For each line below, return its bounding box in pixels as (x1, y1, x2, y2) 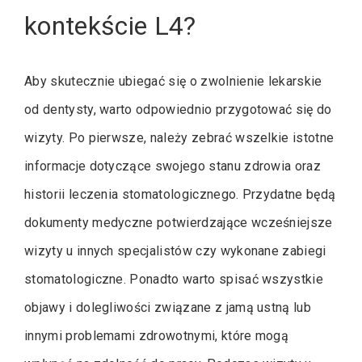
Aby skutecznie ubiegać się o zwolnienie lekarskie (24, 74, 322, 90)
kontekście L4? (24, 10, 196, 41)
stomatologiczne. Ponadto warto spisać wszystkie (24, 271, 324, 288)
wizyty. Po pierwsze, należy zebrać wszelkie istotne (24, 130, 335, 146)
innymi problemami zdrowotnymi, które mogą (24, 328, 289, 344)
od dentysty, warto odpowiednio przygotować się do (24, 102, 332, 118)
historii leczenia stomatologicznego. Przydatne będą (24, 187, 336, 203)
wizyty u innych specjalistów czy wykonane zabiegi (24, 243, 326, 259)
